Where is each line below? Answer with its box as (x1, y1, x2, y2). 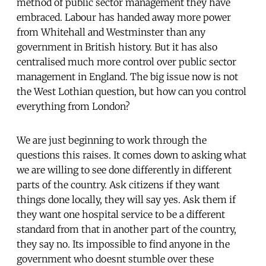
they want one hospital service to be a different (17, 208, 225, 220)
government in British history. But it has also (17, 40, 217, 53)
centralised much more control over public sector (17, 55, 236, 68)
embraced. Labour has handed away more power (17, 11, 231, 23)
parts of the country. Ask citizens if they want (17, 178, 220, 191)
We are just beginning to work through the (17, 134, 207, 146)
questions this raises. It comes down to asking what (17, 148, 246, 161)
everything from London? (17, 100, 130, 112)
